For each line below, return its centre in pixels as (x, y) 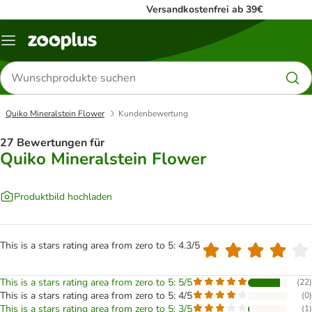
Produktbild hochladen (63, 196)
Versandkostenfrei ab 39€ (204, 9)
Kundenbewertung (153, 114)
